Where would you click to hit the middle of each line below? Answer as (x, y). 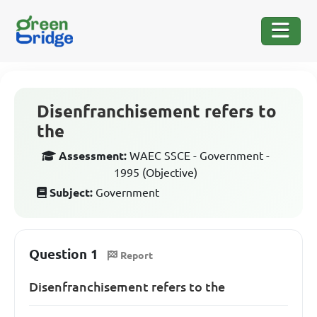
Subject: (71, 192)
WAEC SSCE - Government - (200, 156)
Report (137, 255)
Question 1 (64, 254)
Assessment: (93, 156)
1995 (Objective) (156, 173)
